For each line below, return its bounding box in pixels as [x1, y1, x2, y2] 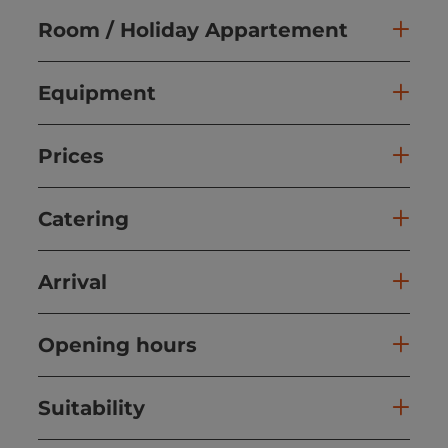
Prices [38, 143, 104, 168]
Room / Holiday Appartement [38, 17, 348, 42]
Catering [38, 206, 129, 231]
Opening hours [38, 332, 197, 357]
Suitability [38, 395, 145, 420]
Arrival [38, 269, 107, 294]
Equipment [38, 80, 156, 105]
